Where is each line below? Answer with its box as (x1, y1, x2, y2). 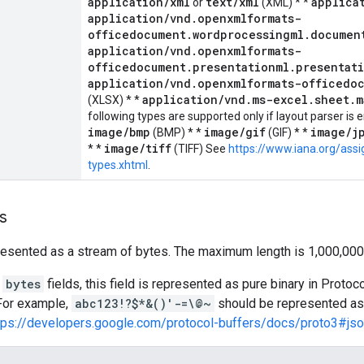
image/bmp (88, 124, 150, 140)
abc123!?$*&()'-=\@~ (75, 296, 211, 311)
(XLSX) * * (88, 93, 142, 106)
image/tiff (104, 141, 171, 156)
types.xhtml (88, 158, 148, 171)
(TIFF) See (171, 142, 228, 155)
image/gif (204, 124, 266, 140)
